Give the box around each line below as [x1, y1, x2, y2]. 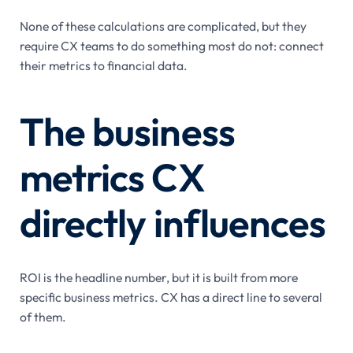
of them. [19, 308, 66, 325]
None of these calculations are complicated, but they [19, 17, 307, 34]
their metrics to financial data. [19, 57, 188, 73]
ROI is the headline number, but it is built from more [19, 269, 298, 285]
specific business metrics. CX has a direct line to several [19, 288, 322, 305]
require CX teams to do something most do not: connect [19, 37, 324, 54]
